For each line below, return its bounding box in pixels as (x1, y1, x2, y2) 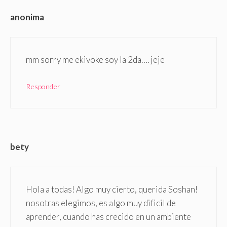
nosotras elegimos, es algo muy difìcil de (26, 197, 176, 208)
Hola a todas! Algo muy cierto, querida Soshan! (26, 183, 198, 195)
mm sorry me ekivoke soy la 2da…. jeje (26, 54, 165, 65)
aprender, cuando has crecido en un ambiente (26, 211, 191, 222)
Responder (26, 82, 60, 91)
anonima (10, 12, 44, 23)
